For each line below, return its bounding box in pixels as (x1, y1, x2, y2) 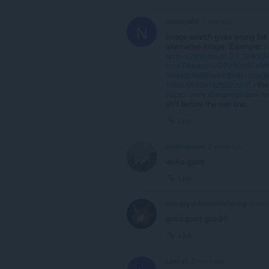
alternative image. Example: (166, 40, 264, 52)
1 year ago (202, 16, 232, 26)
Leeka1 (166, 256, 188, 266)
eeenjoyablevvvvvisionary (166, 199, 247, 208)
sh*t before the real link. (166, 97, 247, 109)
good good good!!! (166, 213, 228, 225)
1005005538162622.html (166, 78, 250, 90)
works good (166, 155, 204, 167)
